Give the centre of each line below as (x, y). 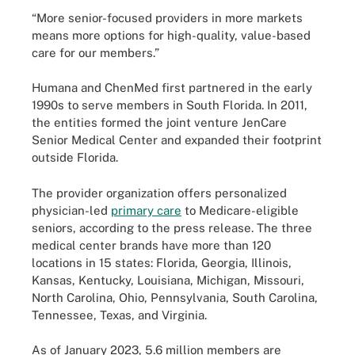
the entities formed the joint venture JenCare (159, 122)
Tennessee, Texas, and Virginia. (119, 315)
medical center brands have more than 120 (151, 245)
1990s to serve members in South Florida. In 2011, (170, 105)
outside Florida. (75, 157)
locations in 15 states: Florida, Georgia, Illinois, (162, 262)
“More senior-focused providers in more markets (167, 17)
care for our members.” (95, 52)
